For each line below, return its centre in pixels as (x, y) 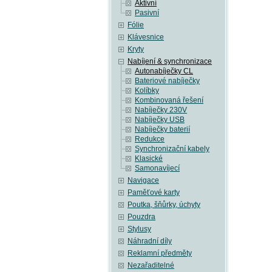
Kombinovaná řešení (169, 100)
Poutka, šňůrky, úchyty (164, 205)
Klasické (149, 158)
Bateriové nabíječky (167, 81)
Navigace (143, 180)
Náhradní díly (150, 241)
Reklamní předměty (160, 253)
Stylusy (139, 229)
